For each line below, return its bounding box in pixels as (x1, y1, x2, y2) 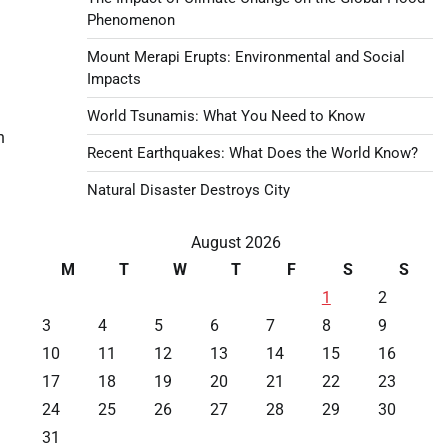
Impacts (86, 69, 141, 88)
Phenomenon (86, 10, 175, 29)
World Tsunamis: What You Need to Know (86, 106, 365, 125)
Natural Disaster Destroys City (86, 180, 290, 199)
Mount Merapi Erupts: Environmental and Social (86, 47, 405, 66)
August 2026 (190, 232, 281, 252)
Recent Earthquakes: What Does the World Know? (86, 143, 418, 162)
